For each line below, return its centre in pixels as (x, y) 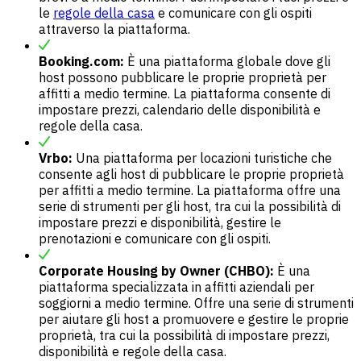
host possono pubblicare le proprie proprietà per (183, 77)
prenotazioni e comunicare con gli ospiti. (155, 238)
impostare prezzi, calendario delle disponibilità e (180, 109)
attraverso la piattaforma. (114, 29)
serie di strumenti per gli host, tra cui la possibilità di (190, 206)
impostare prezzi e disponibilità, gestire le (160, 222)
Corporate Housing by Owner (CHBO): (156, 270)
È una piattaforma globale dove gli (227, 61)
